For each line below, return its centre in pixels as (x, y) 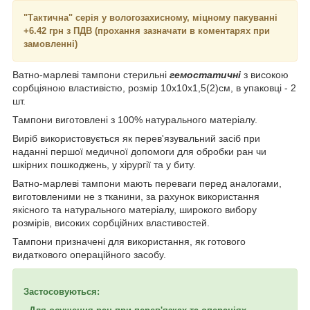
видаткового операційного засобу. (89, 254)
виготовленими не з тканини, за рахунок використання (136, 196)
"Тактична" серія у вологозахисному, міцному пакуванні (151, 17)
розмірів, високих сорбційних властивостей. (111, 222)
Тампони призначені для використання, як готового (129, 241)
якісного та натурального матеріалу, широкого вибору (135, 209)
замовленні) (51, 44)
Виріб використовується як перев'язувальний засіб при (136, 138)
